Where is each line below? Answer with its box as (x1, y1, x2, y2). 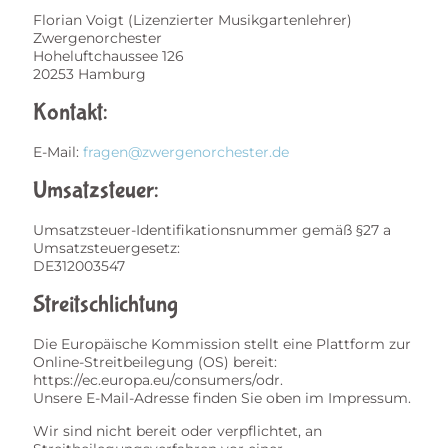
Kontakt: (33, 99, 107, 126)
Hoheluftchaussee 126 (33, 47, 184, 65)
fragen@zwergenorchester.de (83, 143, 289, 161)
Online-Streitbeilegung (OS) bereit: (33, 353, 277, 371)
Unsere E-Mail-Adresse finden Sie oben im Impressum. (33, 389, 411, 407)
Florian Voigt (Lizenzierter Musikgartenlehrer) (33, 11, 352, 29)
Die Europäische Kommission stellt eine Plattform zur (33, 335, 411, 353)
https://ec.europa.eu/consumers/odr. (33, 371, 283, 389)
